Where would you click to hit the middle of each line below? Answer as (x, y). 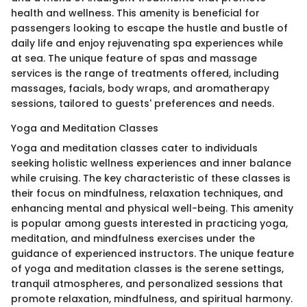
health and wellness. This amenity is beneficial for (135, 13)
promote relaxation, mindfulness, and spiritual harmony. (152, 298)
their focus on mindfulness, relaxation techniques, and (147, 193)
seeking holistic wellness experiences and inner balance (151, 163)
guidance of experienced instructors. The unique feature (152, 253)
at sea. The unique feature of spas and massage (134, 58)
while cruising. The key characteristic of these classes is (151, 178)
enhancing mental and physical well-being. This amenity (152, 208)
